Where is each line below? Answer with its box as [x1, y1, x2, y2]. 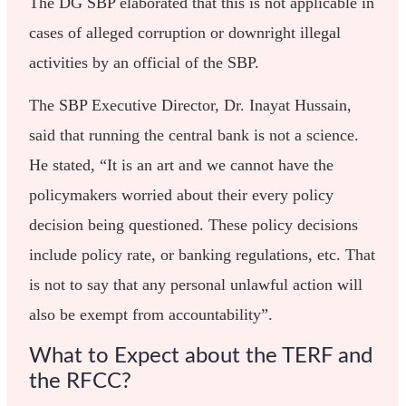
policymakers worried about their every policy [29, 186, 334, 205]
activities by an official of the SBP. [29, 53, 260, 72]
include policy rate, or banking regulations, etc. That [29, 246, 376, 265]
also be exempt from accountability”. [29, 305, 274, 324]
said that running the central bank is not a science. [29, 126, 360, 145]
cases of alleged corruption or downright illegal [29, 23, 342, 42]
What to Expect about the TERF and [29, 345, 373, 368]
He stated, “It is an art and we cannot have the [29, 156, 334, 175]
